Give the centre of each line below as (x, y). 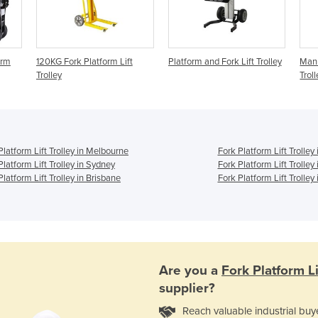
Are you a (190, 271)
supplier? (187, 289)
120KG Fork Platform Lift (84, 61)
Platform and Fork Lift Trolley (225, 61)
